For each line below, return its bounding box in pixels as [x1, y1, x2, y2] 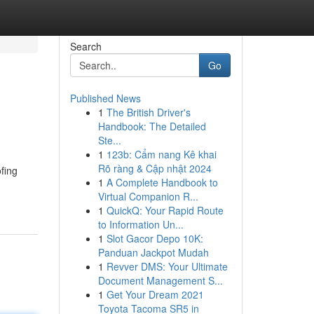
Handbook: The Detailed [97, 119, 206, 133]
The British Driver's [106, 105, 191, 119]
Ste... [97, 133, 121, 147]
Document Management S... [97, 273, 223, 287]
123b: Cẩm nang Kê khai [106, 147, 217, 161]
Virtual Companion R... [97, 189, 198, 203]
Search [69, 39, 102, 53]
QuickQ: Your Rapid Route [106, 203, 224, 217]
